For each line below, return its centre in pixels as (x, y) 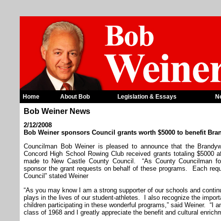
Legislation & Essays (147, 97)
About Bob (75, 97)
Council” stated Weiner (56, 176)
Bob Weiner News (57, 111)
